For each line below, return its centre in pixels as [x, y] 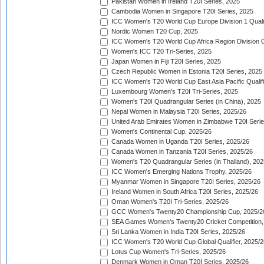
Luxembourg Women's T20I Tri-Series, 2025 [174, 92]
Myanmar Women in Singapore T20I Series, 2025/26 [185, 182]
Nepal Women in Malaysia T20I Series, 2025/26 [178, 112]
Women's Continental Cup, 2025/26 [161, 132]
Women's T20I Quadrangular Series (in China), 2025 [185, 102]
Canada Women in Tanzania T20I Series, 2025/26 [181, 152]
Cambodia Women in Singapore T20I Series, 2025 [181, 11]
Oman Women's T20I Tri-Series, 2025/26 [169, 202]
